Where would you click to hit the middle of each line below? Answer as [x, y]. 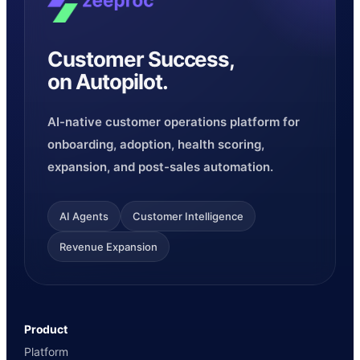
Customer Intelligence [188, 217]
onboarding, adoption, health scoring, [156, 145]
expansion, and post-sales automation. [160, 167]
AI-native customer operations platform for [174, 122]
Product [46, 329]
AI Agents [84, 217]
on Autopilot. [108, 82]
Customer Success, [141, 59]
